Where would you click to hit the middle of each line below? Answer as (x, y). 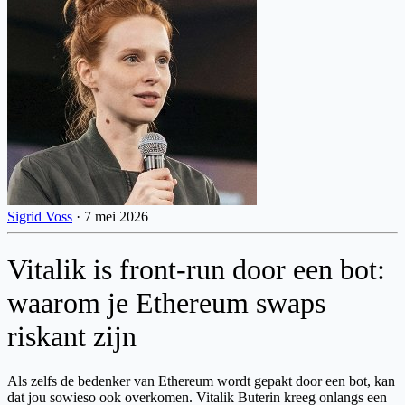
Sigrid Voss (40, 216)
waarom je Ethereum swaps (166, 303)
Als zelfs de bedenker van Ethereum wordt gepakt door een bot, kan (201, 381)
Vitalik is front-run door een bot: (196, 270)
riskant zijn (72, 337)
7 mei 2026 (116, 216)
